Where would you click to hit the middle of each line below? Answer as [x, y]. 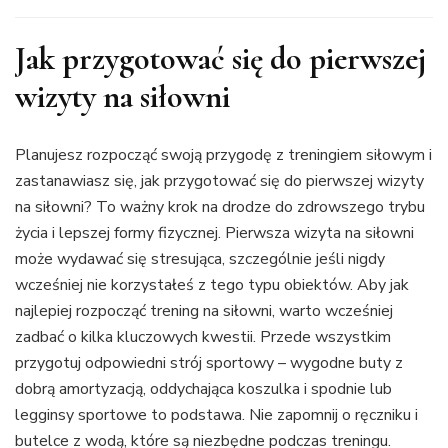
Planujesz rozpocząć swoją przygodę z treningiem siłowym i [223, 155]
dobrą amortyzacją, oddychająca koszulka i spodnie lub [203, 389]
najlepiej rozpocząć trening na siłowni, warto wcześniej [204, 311]
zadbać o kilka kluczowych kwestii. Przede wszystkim [203, 337]
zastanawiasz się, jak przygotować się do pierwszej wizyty [219, 181]
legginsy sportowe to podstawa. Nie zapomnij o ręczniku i [216, 415]
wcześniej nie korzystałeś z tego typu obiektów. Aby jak [212, 285]
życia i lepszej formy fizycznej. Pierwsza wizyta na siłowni [214, 233]
